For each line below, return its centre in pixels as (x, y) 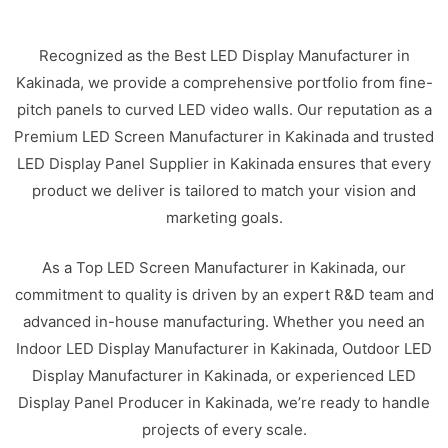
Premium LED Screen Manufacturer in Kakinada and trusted (224, 136)
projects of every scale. (224, 429)
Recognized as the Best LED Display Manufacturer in (224, 55)
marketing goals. (224, 217)
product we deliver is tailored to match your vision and (224, 190)
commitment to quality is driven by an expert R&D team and (224, 294)
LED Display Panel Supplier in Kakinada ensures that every (224, 163)
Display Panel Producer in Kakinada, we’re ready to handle (224, 402)
